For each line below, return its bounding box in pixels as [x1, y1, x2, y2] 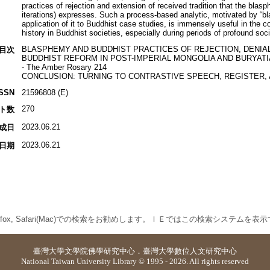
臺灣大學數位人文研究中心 [143, 246, 237, 256]
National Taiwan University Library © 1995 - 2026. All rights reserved [21, 257, 249, 266]
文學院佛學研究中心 [64, 246, 135, 256]
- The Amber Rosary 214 [21, 63, 107, 72]
